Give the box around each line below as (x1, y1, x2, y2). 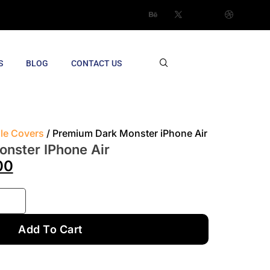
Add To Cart (18, 223, 83, 236)
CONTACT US (71, 58, 122, 68)
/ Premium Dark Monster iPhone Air (43, 127, 207, 139)
